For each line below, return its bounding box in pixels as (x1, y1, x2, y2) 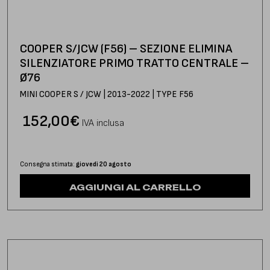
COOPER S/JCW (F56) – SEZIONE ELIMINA (20, 41, 232, 56)
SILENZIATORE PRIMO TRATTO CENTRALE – (20, 55, 249, 71)
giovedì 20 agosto (76, 160, 131, 168)
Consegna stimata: (20, 160, 76, 168)
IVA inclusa (82, 117, 124, 129)
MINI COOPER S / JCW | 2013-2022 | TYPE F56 (20, 88, 193, 100)
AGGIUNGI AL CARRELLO (69, 181, 201, 192)
